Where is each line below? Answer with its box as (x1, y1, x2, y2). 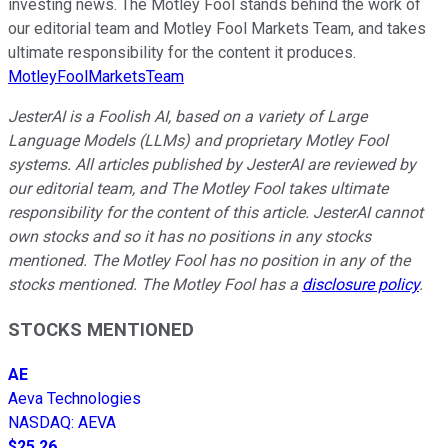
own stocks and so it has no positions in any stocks (8, 227, 371, 247)
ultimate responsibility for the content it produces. (8, 43, 356, 63)
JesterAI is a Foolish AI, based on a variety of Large (8, 107, 367, 127)
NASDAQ (8, 412, 71, 432)
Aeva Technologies (8, 388, 141, 408)
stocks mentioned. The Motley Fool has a (8, 275, 302, 295)
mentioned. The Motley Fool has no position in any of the (8, 251, 410, 271)
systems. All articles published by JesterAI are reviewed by (8, 155, 416, 175)
